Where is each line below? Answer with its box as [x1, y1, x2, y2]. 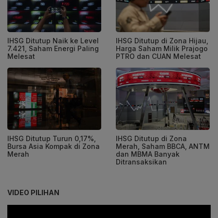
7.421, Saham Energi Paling [7, 44, 99, 53]
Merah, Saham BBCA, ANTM [116, 142, 210, 151]
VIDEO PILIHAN [7, 188, 59, 197]
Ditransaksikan [116, 158, 167, 166]
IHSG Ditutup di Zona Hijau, [116, 36, 208, 45]
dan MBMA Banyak [116, 150, 180, 159]
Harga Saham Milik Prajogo [116, 44, 208, 53]
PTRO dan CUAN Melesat [116, 52, 201, 60]
